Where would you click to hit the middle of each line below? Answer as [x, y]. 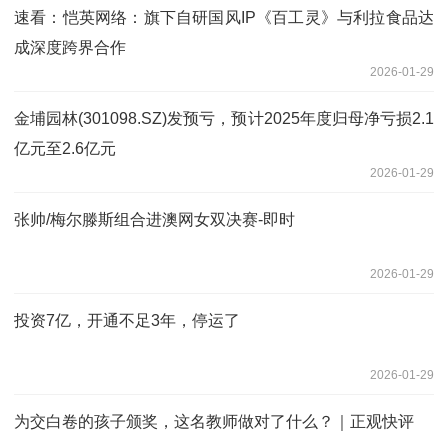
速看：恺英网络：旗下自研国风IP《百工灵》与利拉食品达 [224, 17]
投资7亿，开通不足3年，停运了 [127, 320]
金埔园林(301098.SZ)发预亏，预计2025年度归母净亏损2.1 [224, 118]
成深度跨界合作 [70, 47]
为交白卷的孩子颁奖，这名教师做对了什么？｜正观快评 [214, 421]
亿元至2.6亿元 [65, 148]
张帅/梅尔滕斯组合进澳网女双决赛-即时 [154, 219]
